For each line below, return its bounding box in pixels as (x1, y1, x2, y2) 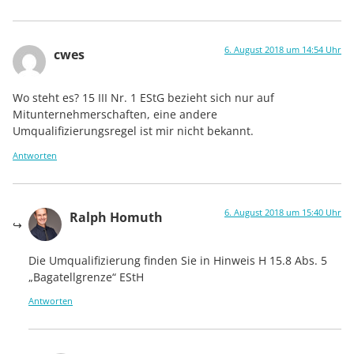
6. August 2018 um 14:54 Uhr (224, 43, 341, 55)
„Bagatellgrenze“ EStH (28, 269, 144, 285)
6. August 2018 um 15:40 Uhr (224, 205, 341, 218)
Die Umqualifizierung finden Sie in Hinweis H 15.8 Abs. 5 (28, 253, 327, 269)
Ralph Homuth (70, 208, 163, 226)
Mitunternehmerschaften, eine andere (13, 107, 217, 122)
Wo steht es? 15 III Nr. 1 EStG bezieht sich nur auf (13, 90, 274, 106)
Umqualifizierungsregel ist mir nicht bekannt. (13, 123, 254, 139)
